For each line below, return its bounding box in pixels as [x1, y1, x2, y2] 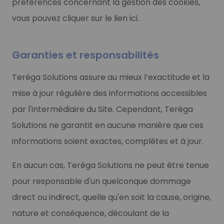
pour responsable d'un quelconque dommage [12, 175, 191, 187]
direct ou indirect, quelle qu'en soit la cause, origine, [12, 191, 211, 203]
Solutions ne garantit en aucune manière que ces [12, 119, 203, 131]
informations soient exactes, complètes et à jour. [12, 135, 203, 147]
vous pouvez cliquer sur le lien [12, 12, 129, 24]
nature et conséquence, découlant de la [12, 207, 169, 219]
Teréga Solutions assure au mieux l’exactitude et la [12, 71, 209, 83]
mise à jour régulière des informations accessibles [12, 87, 207, 99]
